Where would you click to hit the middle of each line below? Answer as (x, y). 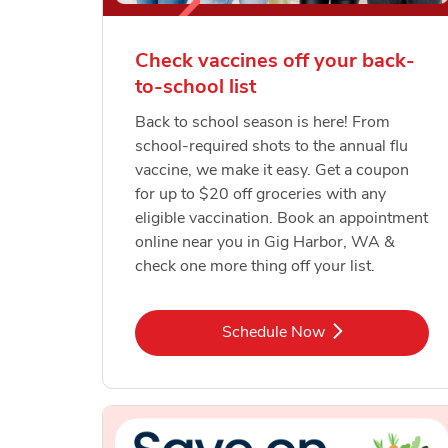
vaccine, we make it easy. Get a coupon (272, 169)
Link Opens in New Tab (362, 330)
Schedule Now (273, 331)
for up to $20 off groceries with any (261, 193)
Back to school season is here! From (263, 121)
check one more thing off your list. (255, 265)
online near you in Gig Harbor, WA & (265, 241)
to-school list (196, 86)
